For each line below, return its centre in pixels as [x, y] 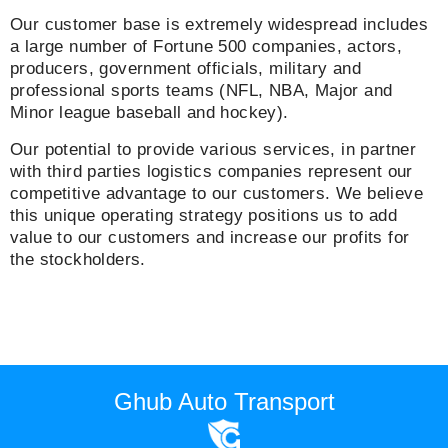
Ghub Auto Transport [224, 402]
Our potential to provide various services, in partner [213, 149]
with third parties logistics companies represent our [211, 171]
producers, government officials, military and [185, 69]
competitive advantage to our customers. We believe [216, 193]
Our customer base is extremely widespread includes [219, 25]
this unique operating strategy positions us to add [203, 215]
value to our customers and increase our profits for [210, 237]
